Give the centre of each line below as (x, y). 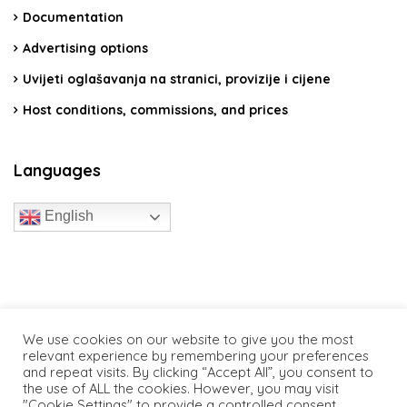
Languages (57, 170)
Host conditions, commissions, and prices (155, 109)
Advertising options (85, 48)
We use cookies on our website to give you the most (188, 339)
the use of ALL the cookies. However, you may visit (181, 388)
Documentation (73, 17)
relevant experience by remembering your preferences (196, 356)
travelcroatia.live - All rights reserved (203, 317)
